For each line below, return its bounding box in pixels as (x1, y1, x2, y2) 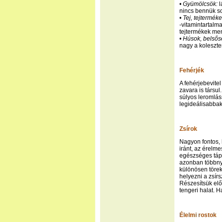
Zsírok (179, 125, 197, 132)
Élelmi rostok (179, 212, 217, 219)
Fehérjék (179, 67, 204, 74)
